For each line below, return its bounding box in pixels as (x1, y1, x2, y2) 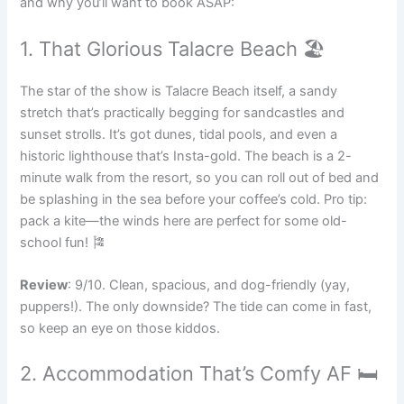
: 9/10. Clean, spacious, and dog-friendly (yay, (68, 277, 351, 294)
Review (20, 277, 69, 294)
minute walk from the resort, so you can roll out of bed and (20, 169, 380, 186)
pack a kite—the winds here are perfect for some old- (20, 212, 348, 229)
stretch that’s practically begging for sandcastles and (20, 104, 345, 121)
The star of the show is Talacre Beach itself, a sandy (20, 82, 338, 99)
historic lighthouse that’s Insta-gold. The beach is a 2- (20, 147, 353, 164)
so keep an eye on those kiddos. (20, 320, 221, 337)
